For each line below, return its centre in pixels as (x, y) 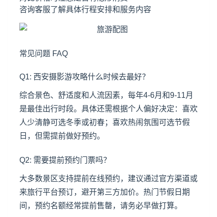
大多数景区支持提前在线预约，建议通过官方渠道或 (108, 178)
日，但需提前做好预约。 (62, 136)
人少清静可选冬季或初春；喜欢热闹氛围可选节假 (105, 122)
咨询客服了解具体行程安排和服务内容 (85, 9)
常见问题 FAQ (44, 54)
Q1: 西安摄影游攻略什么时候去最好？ (85, 77)
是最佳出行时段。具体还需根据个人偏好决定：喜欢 (108, 109)
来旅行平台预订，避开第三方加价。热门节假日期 (105, 192)
